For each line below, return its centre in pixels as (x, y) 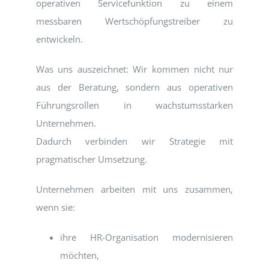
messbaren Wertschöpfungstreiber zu (134, 21)
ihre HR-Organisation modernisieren (147, 237)
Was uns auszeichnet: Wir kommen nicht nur (134, 69)
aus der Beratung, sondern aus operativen (134, 87)
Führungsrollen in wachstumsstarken (134, 105)
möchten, (79, 255)
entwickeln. (59, 39)
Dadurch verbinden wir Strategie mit (134, 141)
